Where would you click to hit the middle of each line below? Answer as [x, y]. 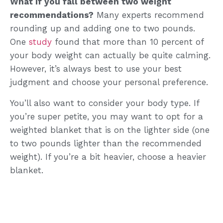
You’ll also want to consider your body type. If [105, 103]
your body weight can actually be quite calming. [110, 56]
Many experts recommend [149, 15]
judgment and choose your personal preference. [109, 82]
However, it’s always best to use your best [96, 69]
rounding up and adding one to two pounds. [103, 29]
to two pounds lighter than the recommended [106, 143]
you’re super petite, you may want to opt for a [107, 116]
